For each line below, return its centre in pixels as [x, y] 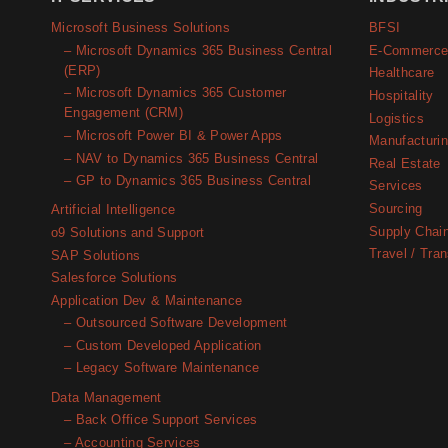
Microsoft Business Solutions [140, 28]
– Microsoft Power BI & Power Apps [173, 136]
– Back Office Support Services [161, 420]
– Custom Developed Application [163, 345]
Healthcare [402, 73]
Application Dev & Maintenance [147, 300]
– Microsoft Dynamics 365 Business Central [198, 50]
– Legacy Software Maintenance [162, 368]
